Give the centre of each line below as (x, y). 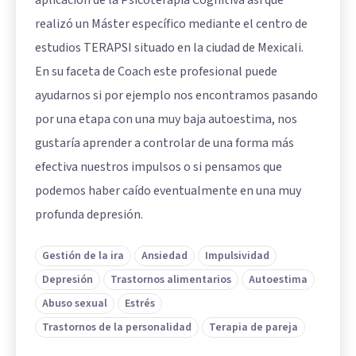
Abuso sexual (75, 304)
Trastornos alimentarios (171, 280)
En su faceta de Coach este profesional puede (156, 72)
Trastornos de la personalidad (117, 328)
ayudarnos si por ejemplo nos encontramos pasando (176, 96)
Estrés (140, 304)
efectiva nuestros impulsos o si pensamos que (159, 167)
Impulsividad (237, 256)
